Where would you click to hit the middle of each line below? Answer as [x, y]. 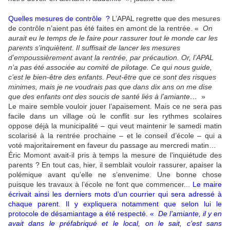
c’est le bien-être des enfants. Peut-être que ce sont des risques [112, 77]
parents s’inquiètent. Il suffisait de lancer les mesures [94, 47]
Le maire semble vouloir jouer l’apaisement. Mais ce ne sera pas [115, 106]
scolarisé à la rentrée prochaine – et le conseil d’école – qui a [115, 135]
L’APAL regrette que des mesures [166, 18]
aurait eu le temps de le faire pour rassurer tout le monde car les [113, 38]
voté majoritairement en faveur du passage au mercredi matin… [112, 145]
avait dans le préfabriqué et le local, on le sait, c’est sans [115, 223]
